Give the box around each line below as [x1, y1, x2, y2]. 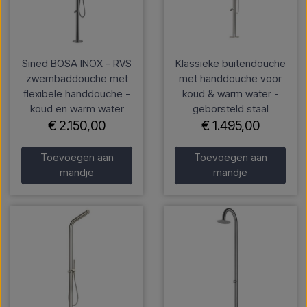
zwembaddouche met [25, 71, 128, 85]
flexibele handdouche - [23, 86, 130, 100]
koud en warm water [29, 101, 124, 115]
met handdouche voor [179, 71, 282, 85]
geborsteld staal [192, 101, 269, 115]
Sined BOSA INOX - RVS [22, 56, 132, 70]
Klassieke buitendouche [175, 56, 286, 70]
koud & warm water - [182, 86, 279, 100]
